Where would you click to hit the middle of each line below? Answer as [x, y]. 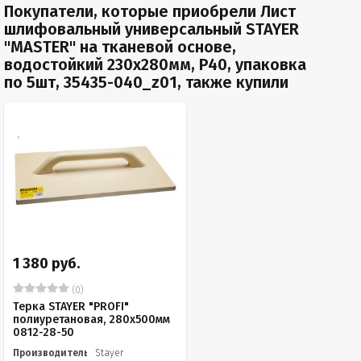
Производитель [51, 353]
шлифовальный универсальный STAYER [151, 29]
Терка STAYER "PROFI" [71, 307]
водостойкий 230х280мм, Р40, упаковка [155, 64]
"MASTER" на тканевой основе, [120, 47]
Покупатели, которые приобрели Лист [150, 11]
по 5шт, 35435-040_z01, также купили [146, 82]
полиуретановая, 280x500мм [91, 320]
